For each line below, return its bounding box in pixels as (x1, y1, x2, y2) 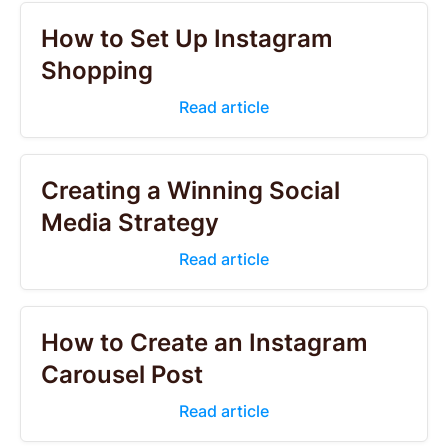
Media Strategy (41, 208, 219, 237)
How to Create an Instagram (41, 328, 368, 357)
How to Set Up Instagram (41, 24, 333, 53)
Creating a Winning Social (41, 176, 340, 205)
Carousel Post (41, 360, 203, 389)
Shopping (41, 56, 153, 85)
